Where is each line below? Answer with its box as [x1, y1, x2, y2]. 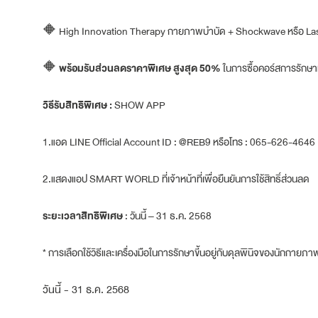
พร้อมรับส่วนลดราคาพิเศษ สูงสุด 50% [59, 59, 221, 77]
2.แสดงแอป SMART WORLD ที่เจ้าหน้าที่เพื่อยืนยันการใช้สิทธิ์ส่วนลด [43, 170, 309, 187]
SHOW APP [112, 96, 165, 114]
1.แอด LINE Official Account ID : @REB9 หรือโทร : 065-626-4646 [43, 133, 315, 150]
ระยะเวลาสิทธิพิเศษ [43, 207, 125, 224]
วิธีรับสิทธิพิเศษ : [43, 96, 112, 114]
